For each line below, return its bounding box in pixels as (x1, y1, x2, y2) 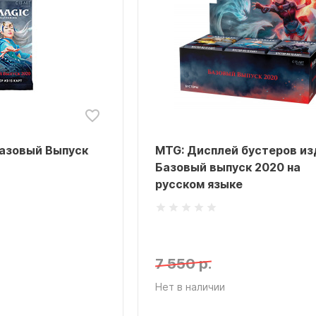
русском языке (154, 177, 243, 191)
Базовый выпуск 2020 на (154, 160, 300, 174)
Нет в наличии (154, 281, 225, 293)
